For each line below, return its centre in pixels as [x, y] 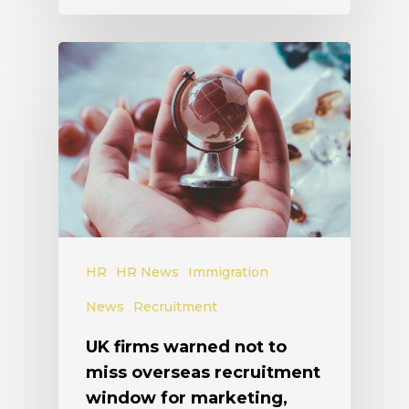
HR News [147, 273]
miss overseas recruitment [203, 373]
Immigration [228, 273]
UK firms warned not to [186, 347]
